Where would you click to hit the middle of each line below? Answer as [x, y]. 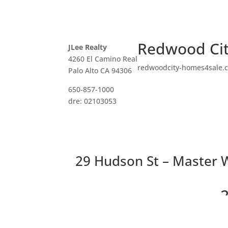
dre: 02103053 [93, 101]
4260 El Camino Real [103, 59]
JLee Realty [88, 47]
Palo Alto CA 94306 [100, 70]
